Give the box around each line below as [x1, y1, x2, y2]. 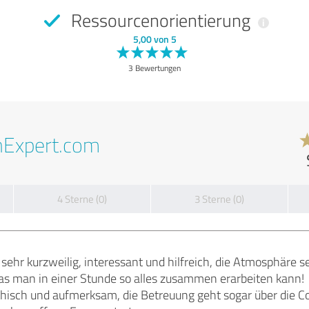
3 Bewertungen [128, 62, 181, 74]
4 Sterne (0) [57, 192, 107, 206]
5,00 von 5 [132, 32, 177, 46]
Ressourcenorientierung [66, 8, 255, 32]
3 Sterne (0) [195, 192, 244, 206]
